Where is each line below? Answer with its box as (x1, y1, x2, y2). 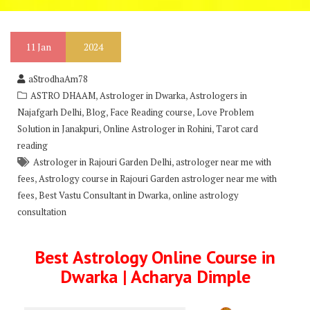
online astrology (172, 189, 239, 201)
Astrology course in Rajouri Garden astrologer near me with (39, 172, 277, 185)
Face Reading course (110, 106, 192, 118)
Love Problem (197, 106, 254, 118)
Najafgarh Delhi (17, 106, 82, 118)
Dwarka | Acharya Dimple (60, 265, 250, 288)
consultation (17, 206, 66, 218)
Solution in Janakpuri (17, 122, 99, 135)
